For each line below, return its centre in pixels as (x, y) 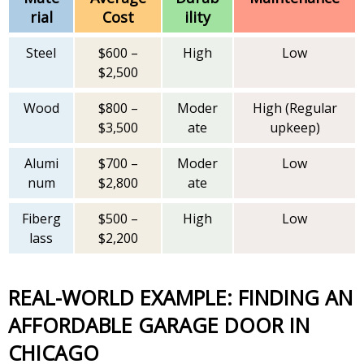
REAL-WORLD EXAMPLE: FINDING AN (14, 298)
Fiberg (41, 219)
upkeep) (295, 128)
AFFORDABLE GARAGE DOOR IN (159, 325)
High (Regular (295, 108)
